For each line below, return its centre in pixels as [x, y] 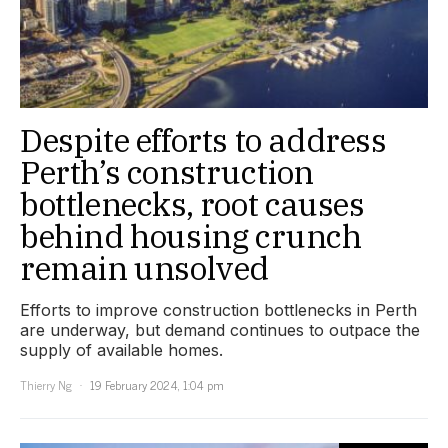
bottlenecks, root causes [192, 204]
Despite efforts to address [203, 140]
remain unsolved [145, 268]
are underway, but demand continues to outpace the [220, 330]
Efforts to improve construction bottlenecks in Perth [218, 310]
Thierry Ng [46, 385]
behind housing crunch [191, 236]
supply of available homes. [121, 350]
